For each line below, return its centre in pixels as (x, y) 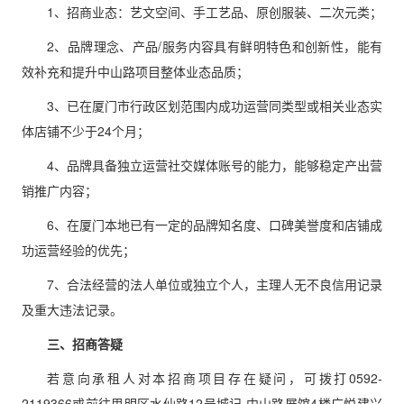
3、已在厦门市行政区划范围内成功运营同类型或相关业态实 (215, 106)
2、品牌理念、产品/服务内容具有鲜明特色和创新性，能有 (215, 46)
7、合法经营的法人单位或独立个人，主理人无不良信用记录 (215, 284)
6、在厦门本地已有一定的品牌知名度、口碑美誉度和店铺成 (215, 225)
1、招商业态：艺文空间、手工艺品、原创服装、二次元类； (215, 12)
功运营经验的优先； (78, 250)
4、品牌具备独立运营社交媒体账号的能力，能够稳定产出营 (215, 165)
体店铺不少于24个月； (86, 131)
